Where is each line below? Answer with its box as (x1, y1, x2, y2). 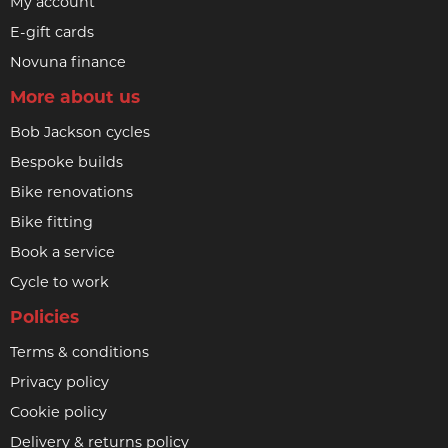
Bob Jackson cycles (10, 123, 150, 142)
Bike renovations (10, 183, 133, 202)
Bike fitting (10, 213, 93, 232)
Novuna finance (10, 53, 126, 72)
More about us (10, 86, 140, 108)
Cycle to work (10, 273, 109, 292)
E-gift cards (10, 23, 94, 42)
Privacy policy (10, 373, 109, 392)
